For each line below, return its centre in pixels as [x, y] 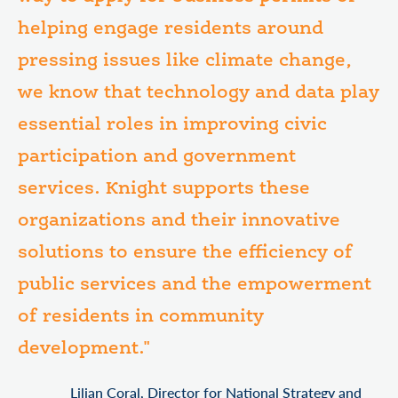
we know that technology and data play [199, 93]
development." [84, 349]
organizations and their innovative [179, 221]
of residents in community [141, 317]
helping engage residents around [171, 29]
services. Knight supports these [164, 189]
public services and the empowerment [195, 285]
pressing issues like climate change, [185, 61]
